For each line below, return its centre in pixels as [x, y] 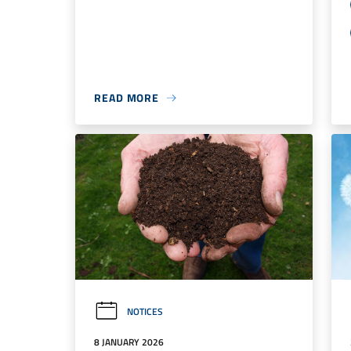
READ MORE [127, 98]
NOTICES [145, 311]
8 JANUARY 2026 [129, 342]
